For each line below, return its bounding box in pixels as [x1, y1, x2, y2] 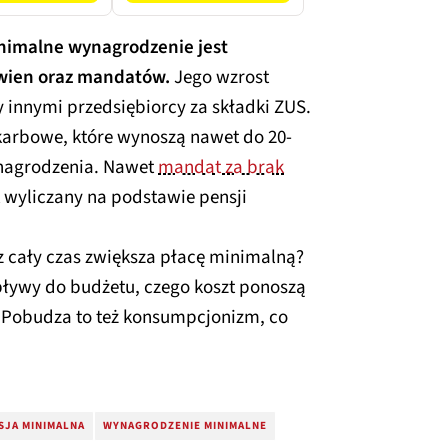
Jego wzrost [170, 63, 269, 91]
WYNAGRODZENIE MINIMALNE [103, 417, 267, 433]
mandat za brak [158, 153, 284, 181]
